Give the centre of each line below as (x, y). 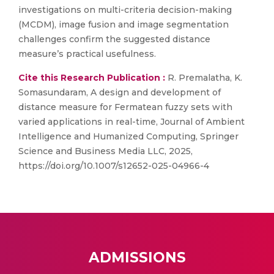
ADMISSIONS (137, 257)
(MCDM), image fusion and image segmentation (124, 24)
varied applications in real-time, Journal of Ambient (131, 122)
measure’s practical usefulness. (87, 54)
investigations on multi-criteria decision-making (125, 10)
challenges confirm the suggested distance (114, 39)
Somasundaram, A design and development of (120, 92)
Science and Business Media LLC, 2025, (106, 151)
